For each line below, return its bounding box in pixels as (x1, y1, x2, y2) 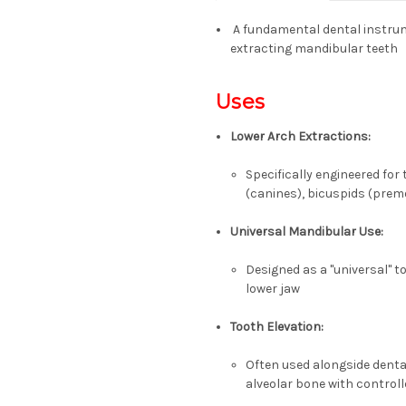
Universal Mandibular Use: (230, 224, 384, 240)
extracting (230, 41, 295, 57)
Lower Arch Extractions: (230, 129, 372, 145)
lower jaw (245, 281, 300, 297)
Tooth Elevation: (230, 319, 324, 335)
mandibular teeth (295, 41, 399, 57)
